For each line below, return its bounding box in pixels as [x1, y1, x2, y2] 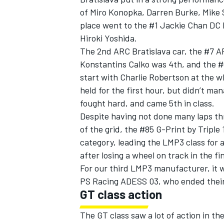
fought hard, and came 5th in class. [80, 97, 214, 109]
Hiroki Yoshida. [80, 32, 137, 44]
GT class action [80, 187, 162, 202]
